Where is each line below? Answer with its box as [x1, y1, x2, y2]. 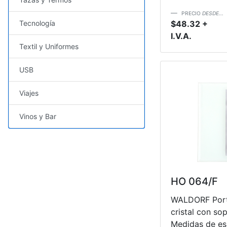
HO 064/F [171, 175, 218, 187]
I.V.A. [171, 30, 192, 41]
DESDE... [202, 10, 223, 16]
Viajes [19, 88, 39, 97]
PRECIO [181, 10, 202, 16]
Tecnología [19, 18, 55, 27]
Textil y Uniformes [19, 42, 79, 51]
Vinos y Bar [19, 111, 56, 121]
